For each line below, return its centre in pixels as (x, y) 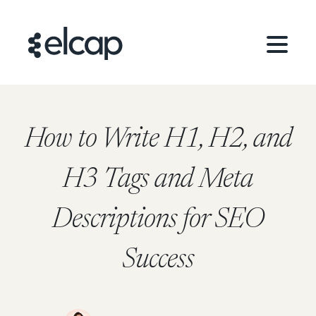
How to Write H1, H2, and (158, 140)
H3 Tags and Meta (158, 181)
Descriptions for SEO (158, 221)
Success (158, 261)
